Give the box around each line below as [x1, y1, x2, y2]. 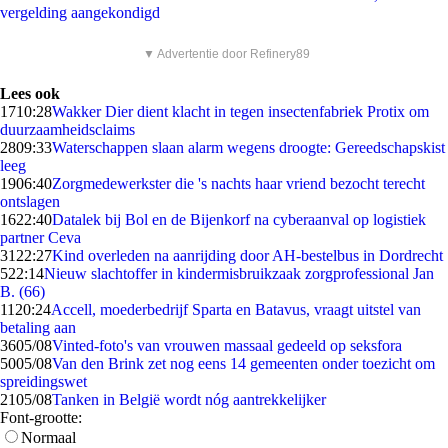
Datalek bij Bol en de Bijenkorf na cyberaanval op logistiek [52, 211, 426, 228]
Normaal [21, 429, 76, 446]
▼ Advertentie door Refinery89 [143, 47, 310, 61]
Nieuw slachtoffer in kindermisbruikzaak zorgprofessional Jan [44, 265, 434, 282]
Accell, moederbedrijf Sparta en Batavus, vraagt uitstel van [51, 301, 421, 318]
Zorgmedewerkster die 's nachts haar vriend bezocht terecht [52, 175, 425, 192]
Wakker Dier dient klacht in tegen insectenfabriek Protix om [52, 103, 429, 120]
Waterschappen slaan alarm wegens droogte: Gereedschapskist [52, 139, 445, 156]
